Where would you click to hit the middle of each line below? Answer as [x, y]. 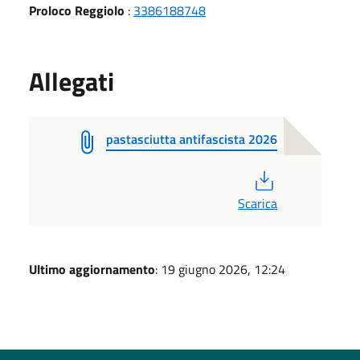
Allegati [72, 81]
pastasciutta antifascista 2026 [192, 139]
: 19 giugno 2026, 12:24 [220, 269]
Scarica [257, 203]
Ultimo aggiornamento [92, 269]
